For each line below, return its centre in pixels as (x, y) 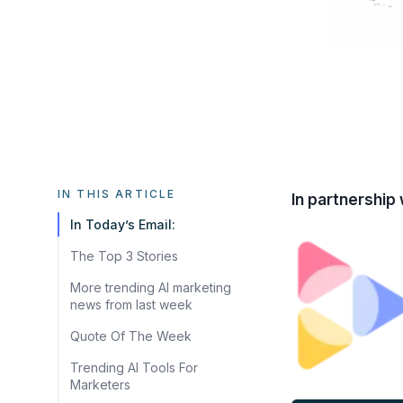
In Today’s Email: (123, 224)
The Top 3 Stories (124, 255)
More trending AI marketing (151, 287)
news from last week (131, 304)
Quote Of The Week (131, 336)
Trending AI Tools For (134, 367)
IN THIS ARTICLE (117, 193)
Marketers (100, 384)
